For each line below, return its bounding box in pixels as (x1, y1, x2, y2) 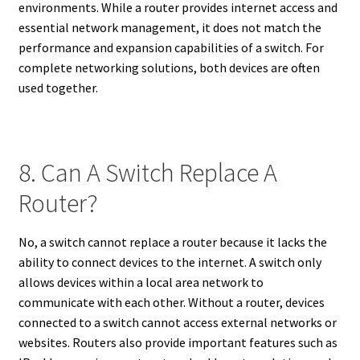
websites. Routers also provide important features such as (18, 333, 337, 350)
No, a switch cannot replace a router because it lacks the (18, 233, 327, 250)
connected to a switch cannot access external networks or (18, 313, 337, 330)
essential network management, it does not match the (18, 19, 321, 36)
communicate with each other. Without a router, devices (18, 293, 325, 310)
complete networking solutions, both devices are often (18, 59, 320, 76)
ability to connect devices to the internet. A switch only (18, 253, 321, 270)
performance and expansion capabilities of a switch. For (18, 39, 324, 56)
